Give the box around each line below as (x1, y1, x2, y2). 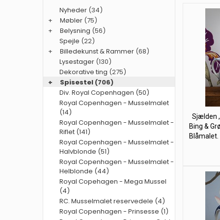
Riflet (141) (59, 127, 90, 137)
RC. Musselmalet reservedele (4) (59, 196, 165, 206)
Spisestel (60, 78, 93, 87)
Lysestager (59, 57, 94, 66)
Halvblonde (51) (59, 147, 110, 156)
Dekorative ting (59, 67, 108, 77)
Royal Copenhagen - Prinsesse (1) (59, 207, 168, 216)
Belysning (60, 26, 90, 35)
